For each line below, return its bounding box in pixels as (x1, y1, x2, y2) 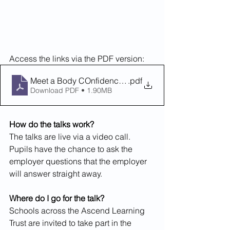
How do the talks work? (9, 119, 96, 129)
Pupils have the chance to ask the (9, 143, 135, 154)
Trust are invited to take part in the (9, 217, 133, 228)
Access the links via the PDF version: (9, 53, 144, 64)
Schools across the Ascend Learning (9, 205, 147, 216)
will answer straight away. (9, 168, 104, 179)
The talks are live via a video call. (9, 131, 132, 142)
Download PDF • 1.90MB (30, 85, 112, 95)
